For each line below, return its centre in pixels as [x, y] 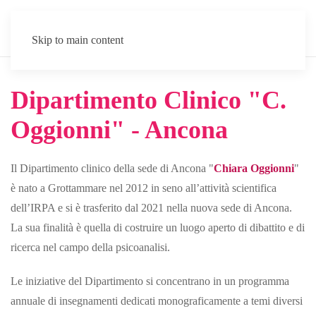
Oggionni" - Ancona [119, 130]
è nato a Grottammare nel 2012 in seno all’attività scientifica [144, 188]
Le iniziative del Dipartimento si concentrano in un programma [150, 281]
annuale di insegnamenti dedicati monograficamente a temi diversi [157, 301]
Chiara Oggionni [254, 168]
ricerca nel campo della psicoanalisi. [90, 247]
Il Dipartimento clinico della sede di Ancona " [112, 168]
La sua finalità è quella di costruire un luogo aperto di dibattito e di [158, 227]
